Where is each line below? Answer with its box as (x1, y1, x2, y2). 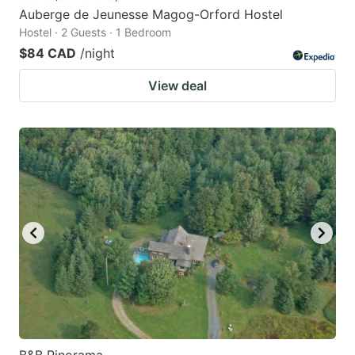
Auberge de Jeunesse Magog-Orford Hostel (19, 6, 283, 22)
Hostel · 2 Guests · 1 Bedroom (19, 25, 171, 39)
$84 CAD (19, 44, 76, 61)
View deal (148, 77, 207, 94)
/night (80, 44, 115, 61)
